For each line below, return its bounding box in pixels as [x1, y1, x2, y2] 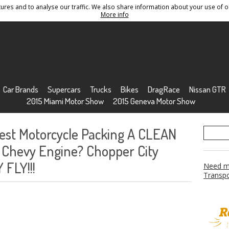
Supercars [47, 84, 81, 95]
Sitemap [41, 5, 65, 13]
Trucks [89, 84, 111, 95]
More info [100, 10, 129, 18]
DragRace [147, 84, 180, 95]
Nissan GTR [189, 84, 226, 95]
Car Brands [3, 84, 38, 95]
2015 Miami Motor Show [26, 96, 104, 106]
